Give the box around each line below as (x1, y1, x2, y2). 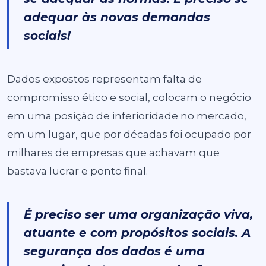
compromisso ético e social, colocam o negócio (7, 91, 251, 103)
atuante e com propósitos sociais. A (24, 226, 251, 240)
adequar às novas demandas (24, 10, 210, 24)
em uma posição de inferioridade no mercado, (7, 110, 246, 122)
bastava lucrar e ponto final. (7, 165, 148, 177)
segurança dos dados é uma (24, 244, 205, 258)
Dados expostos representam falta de (7, 73, 202, 85)
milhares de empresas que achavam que (7, 147, 220, 159)
